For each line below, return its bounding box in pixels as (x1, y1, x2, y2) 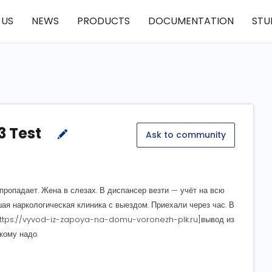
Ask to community (146, 129, 226, 141)
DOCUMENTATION (148, 14, 234, 28)
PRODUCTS (76, 14, 130, 28)
